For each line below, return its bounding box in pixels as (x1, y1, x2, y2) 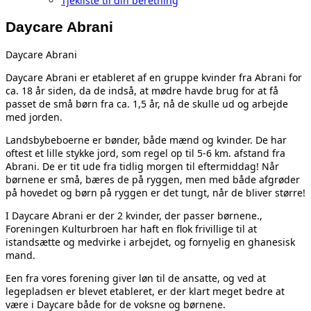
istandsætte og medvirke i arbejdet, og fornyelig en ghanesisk (6, 235, 295, 249)
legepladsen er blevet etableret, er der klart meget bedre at (6, 284, 285, 298)
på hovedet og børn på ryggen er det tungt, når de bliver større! (6, 185, 305, 199)
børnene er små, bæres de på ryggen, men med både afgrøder (6, 172, 300, 186)
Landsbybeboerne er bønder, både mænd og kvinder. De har (6, 133, 287, 146)
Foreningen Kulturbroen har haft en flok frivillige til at (6, 221, 257, 235)
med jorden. (6, 110, 62, 124)
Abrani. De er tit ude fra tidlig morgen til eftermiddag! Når (6, 159, 279, 173)
